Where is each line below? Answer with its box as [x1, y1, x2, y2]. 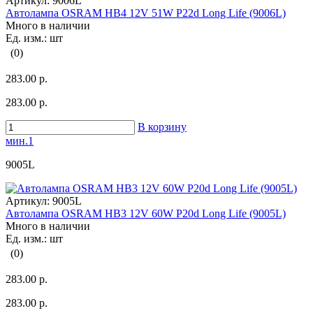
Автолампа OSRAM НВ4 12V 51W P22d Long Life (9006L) [6, 7, 286, 20]
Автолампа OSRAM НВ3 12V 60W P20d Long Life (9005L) [6, 208, 286, 220]
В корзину [138, 121, 187, 133]
